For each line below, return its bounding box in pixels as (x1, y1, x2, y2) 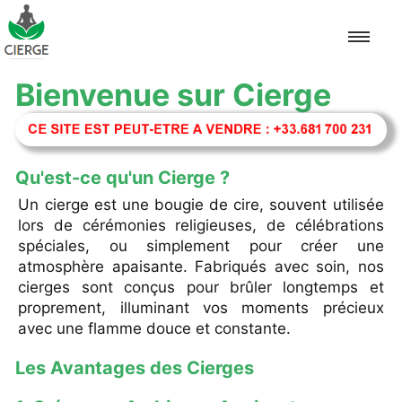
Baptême (327, 335, 388, 350)
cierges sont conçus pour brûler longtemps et (18, 278, 384, 297)
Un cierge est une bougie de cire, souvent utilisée (18, 196, 384, 214)
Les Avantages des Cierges (15, 356, 254, 379)
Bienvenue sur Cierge (15, 76, 331, 113)
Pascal (342, 155, 388, 170)
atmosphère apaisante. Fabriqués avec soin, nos (18, 258, 384, 276)
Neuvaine (323, 200, 388, 215)
